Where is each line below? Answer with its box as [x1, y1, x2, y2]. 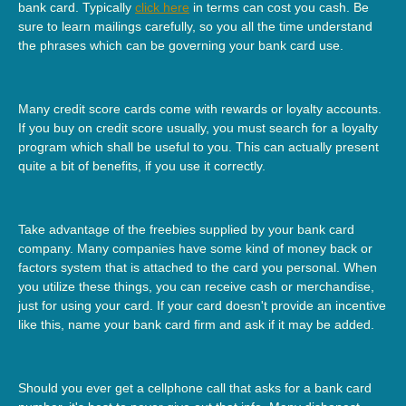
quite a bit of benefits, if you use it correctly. [18, 158, 266, 173]
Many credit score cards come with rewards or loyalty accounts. [18, 101, 382, 116]
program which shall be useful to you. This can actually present [18, 139, 379, 154]
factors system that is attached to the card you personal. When [18, 259, 377, 275]
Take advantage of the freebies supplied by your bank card [18, 221, 354, 237]
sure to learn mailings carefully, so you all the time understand [18, 18, 372, 34]
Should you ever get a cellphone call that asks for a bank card [18, 380, 372, 395]
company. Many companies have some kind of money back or [18, 240, 372, 256]
